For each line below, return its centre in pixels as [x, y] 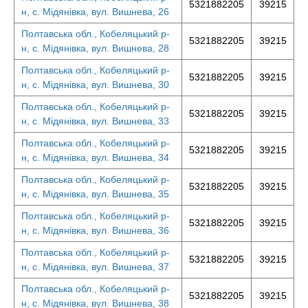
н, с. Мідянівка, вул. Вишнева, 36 [95, 230]
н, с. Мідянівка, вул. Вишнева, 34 [95, 157]
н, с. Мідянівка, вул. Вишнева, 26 [95, 12]
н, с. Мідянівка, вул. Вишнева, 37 [95, 267]
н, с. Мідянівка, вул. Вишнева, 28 [95, 48]
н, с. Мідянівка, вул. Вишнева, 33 [95, 121]
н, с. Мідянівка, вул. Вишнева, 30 [95, 85]
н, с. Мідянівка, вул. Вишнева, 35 [95, 194]
